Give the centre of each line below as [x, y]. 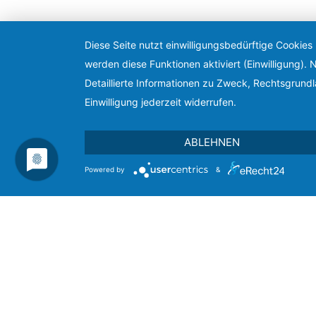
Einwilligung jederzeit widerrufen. [160, 102]
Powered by [105, 169]
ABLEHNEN [212, 142]
